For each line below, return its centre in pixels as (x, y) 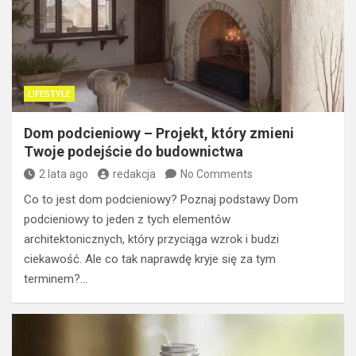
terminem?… (56, 279)
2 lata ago (64, 174)
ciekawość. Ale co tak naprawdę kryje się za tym (150, 259)
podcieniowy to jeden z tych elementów (127, 219)
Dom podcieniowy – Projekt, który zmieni (159, 133)
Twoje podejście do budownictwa (133, 151)
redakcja (134, 174)
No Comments (217, 174)
